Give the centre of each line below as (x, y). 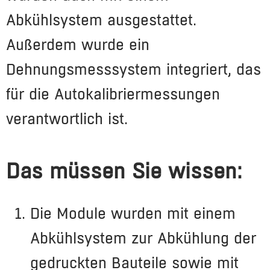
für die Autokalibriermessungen (113, 94)
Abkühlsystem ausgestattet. (101, 20)
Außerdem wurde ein (78, 44)
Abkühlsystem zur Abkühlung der (143, 238)
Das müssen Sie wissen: (124, 171)
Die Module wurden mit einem (133, 213)
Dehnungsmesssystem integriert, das (133, 69)
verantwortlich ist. (67, 118)
